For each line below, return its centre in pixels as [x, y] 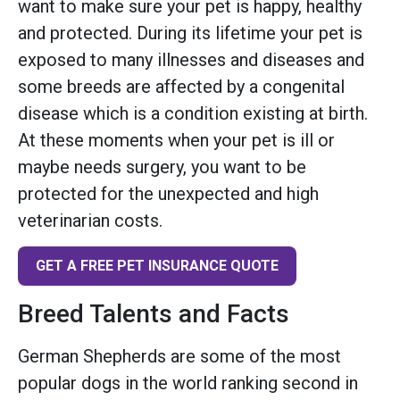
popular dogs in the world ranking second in [188, 383]
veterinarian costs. [90, 220]
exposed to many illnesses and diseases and [191, 59]
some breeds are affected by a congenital [181, 86]
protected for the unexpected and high [168, 193]
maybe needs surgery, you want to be [162, 167]
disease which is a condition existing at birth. [193, 113]
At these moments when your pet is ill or [176, 140]
